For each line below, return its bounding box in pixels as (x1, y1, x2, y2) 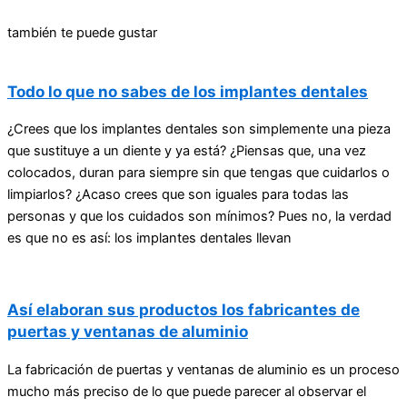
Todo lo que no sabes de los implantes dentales (7, 81, 368, 101)
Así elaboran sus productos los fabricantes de (7, 300, 360, 320)
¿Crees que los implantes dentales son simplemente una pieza (7, 120, 391, 137)
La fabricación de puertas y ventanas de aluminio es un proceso (7, 361, 400, 378)
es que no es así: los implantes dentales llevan (7, 229, 292, 246)
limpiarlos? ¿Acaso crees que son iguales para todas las (7, 185, 349, 203)
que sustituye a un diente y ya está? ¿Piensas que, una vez (7, 142, 366, 159)
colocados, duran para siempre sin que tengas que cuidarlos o (7, 164, 390, 181)
